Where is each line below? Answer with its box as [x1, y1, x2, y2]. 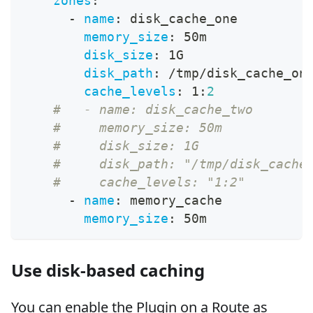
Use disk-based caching [11, 259, 205, 282]
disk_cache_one [122, 11, 238, 27]
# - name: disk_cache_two [53, 102, 253, 117]
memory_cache [122, 193, 222, 208]
